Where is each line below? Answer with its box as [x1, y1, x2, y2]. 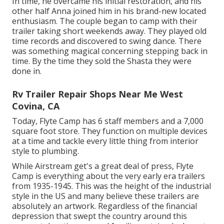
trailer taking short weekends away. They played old [12, 25, 206, 36]
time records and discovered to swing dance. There [12, 35, 201, 46]
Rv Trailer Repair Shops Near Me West [12, 87, 183, 100]
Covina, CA [12, 99, 59, 112]
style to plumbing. [12, 145, 79, 156]
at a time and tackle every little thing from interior [12, 135, 198, 146]
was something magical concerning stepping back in [12, 45, 207, 56]
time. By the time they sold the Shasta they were [12, 55, 191, 66]
